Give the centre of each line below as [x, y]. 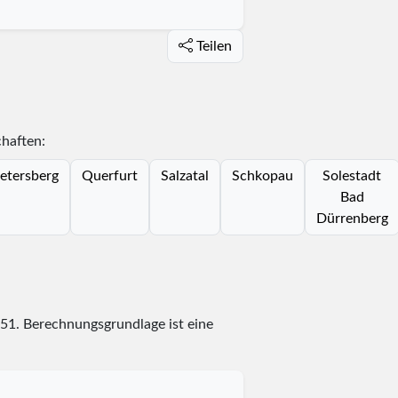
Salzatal [184, 175]
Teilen [214, 46]
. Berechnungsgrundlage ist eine [114, 324]
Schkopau [262, 175]
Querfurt [109, 175]
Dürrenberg [352, 218]
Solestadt [352, 175]
